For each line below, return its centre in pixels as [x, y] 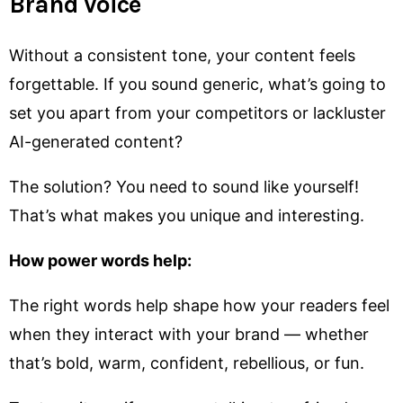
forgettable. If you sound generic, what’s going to [197, 84]
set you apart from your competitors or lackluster [197, 112]
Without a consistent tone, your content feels [182, 55]
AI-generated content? [96, 141]
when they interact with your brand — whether [189, 334]
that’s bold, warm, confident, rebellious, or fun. [187, 363]
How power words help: [100, 260]
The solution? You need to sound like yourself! [184, 186]
